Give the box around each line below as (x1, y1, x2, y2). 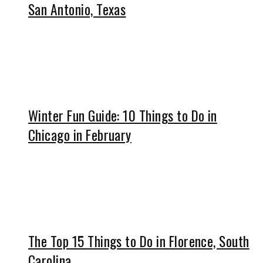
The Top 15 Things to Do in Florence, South (28, 230, 249, 251)
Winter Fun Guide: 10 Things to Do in (28, 104, 217, 126)
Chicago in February (28, 124, 131, 145)
